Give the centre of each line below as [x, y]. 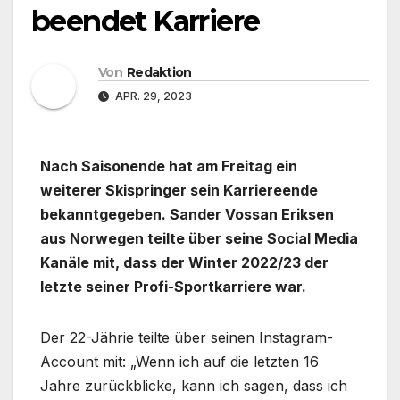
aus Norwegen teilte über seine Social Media [199, 238]
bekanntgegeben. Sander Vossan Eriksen [187, 214]
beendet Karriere [146, 21]
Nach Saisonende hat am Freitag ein [169, 166]
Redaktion [159, 72]
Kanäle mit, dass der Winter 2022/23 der [184, 262]
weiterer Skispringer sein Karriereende [179, 190]
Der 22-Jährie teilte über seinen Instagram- [187, 337]
